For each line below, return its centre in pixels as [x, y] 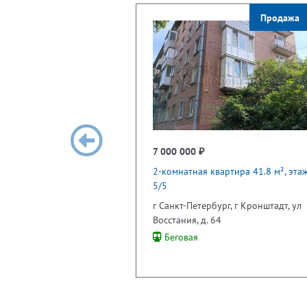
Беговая [180, 237]
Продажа [280, 17]
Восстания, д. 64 [187, 220]
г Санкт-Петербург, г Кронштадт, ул [227, 205]
